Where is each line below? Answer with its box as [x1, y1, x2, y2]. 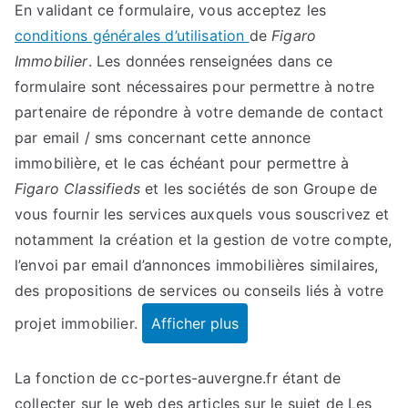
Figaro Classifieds [15, 178, 140, 198]
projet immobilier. [15, 313, 143, 332]
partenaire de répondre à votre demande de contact [15, 102, 383, 121]
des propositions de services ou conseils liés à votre [15, 280, 384, 300]
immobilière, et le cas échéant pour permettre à [15, 153, 350, 172]
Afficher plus [151, 313, 240, 332]
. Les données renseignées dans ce [87, 51, 332, 70]
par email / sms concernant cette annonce [15, 127, 311, 147]
